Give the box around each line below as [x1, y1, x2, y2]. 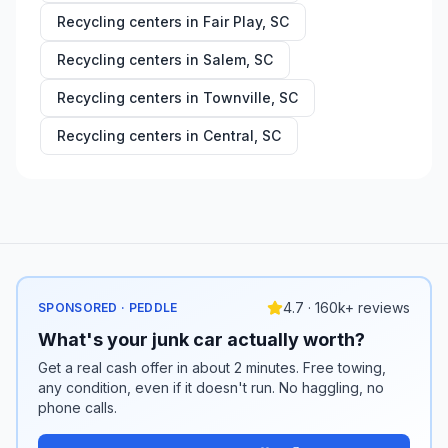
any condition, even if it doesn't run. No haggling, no [38, 379, 384, 396]
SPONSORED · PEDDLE [38, 300, 178, 315]
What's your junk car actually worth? [38, 329, 365, 350]
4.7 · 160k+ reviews [283, 299, 410, 316]
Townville [203, 89, 271, 106]
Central [203, 127, 254, 144]
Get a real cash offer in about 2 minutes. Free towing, [38, 359, 386, 376]
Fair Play [203, 13, 262, 30]
